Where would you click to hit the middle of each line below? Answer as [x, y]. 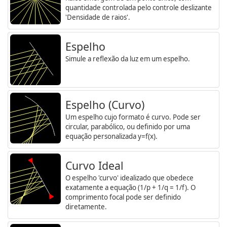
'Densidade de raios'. [98, 17]
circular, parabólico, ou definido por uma [128, 126]
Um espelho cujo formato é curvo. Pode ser [133, 117]
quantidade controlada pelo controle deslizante [139, 7]
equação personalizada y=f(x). [111, 136]
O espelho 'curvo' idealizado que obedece [129, 178]
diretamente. [86, 206]
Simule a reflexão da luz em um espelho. [128, 59]
